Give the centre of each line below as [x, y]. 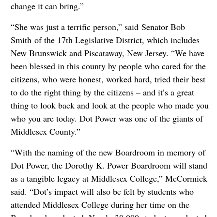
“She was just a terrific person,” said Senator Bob [98, 26]
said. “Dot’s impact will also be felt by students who [102, 191]
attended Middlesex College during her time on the [100, 204]
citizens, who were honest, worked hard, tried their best [108, 79]
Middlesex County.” [45, 131]
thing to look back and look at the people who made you [109, 105]
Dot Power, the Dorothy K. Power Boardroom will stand [109, 165]
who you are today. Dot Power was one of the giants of [107, 118]
